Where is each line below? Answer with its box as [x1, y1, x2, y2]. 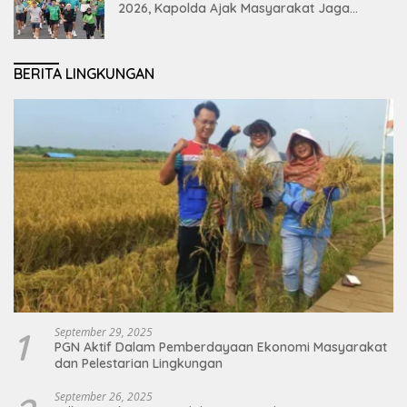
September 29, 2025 [55, 324, 153, 341]
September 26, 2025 [55, 389, 153, 405]
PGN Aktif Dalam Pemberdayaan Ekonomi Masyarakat [55, 339, 387, 356]
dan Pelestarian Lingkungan [55, 355, 223, 372]
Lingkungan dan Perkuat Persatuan [118, 16, 332, 34]
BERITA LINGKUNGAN [14, 65, 154, 84]
